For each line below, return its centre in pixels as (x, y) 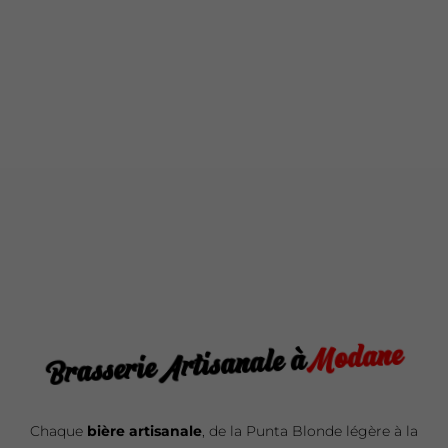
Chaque (58, 430)
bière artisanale (144, 430)
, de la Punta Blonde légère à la (310, 430)
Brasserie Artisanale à (178, 367)
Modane (356, 358)
